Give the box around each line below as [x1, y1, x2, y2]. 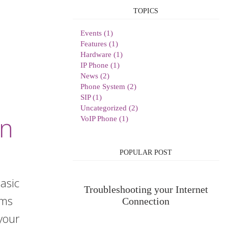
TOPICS [133, 7, 159, 15]
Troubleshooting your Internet [83, 184, 208, 195]
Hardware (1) [80, 50, 123, 59]
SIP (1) [80, 93, 102, 101]
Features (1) [80, 40, 118, 48]
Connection [122, 195, 170, 207]
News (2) [80, 72, 109, 80]
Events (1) [80, 29, 113, 37]
